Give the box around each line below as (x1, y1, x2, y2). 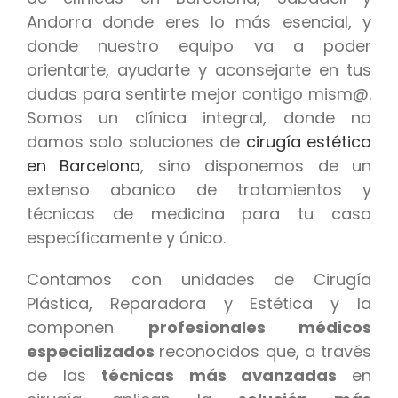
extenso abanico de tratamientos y (26, 178, 372, 201)
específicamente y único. (26, 226, 226, 249)
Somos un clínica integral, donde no (26, 106, 372, 129)
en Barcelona (26, 154, 141, 177)
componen (26, 315, 148, 338)
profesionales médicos (147, 315, 372, 338)
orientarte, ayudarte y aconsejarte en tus (26, 58, 372, 81)
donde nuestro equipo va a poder (26, 34, 372, 57)
